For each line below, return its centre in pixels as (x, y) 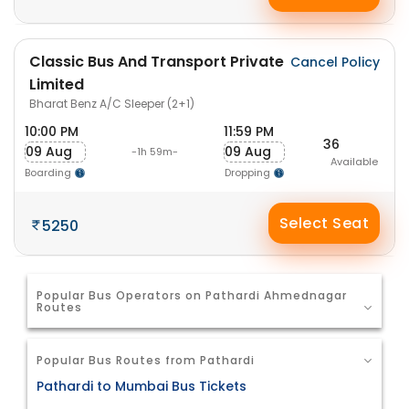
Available (354, 161)
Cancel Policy (335, 62)
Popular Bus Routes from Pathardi (146, 360)
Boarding (49, 173)
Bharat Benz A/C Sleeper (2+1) (112, 104)
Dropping (248, 173)
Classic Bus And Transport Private (157, 62)
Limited (57, 84)
